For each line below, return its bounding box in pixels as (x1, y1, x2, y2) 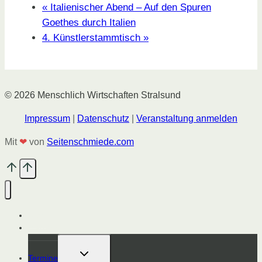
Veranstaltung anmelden (136, 113, 237, 124)
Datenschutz (77, 113, 129, 124)
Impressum (25, 113, 70, 124)
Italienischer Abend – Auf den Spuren (47, 2, 211, 13)
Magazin (28, 222, 60, 232)
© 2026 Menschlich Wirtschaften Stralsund (5, 90, 181, 101)
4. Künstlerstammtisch (42, 32, 143, 44)
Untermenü (77, 246, 113, 255)
